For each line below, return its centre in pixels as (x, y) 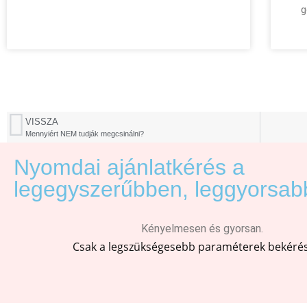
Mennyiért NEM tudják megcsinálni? (85, 133)
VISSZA (42, 121)
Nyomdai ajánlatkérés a (129, 167)
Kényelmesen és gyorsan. (202, 228)
